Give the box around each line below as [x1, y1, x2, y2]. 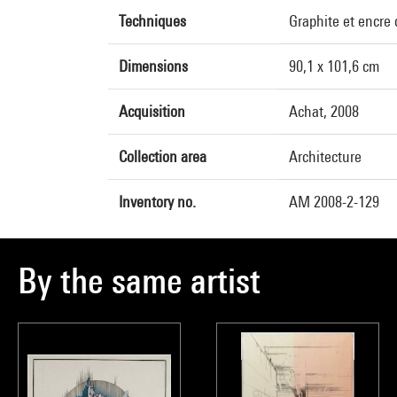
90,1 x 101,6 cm [289, 57, 379, 75]
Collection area [119, 147, 206, 166]
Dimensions [119, 57, 188, 75]
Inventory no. [119, 192, 196, 211]
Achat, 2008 [289, 102, 359, 121]
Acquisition [119, 102, 185, 121]
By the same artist [18, 260, 261, 301]
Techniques [119, 12, 186, 30]
